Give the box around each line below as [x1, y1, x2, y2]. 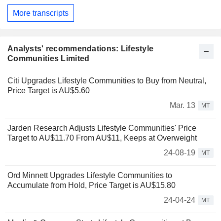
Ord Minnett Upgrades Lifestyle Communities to [7, 171, 172, 180]
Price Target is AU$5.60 [7, 86, 90, 95]
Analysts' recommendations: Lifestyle [7, 44, 154, 53]
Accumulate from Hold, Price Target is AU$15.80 [7, 181, 176, 190]
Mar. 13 [170, 101, 195, 110]
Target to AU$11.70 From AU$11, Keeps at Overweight [7, 134, 197, 143]
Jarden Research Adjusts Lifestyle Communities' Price [7, 124, 196, 133]
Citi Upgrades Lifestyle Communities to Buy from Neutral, [7, 76, 206, 85]
